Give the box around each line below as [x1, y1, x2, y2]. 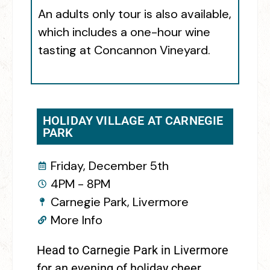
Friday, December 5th [50, 157, 169, 174]
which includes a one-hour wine [38, 24, 210, 40]
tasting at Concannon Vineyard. [38, 42, 210, 58]
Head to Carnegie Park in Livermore [37, 242, 228, 257]
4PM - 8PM [50, 175, 110, 192]
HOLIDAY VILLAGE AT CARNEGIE [43, 113, 224, 128]
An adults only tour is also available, [38, 5, 231, 22]
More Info [50, 212, 102, 228]
